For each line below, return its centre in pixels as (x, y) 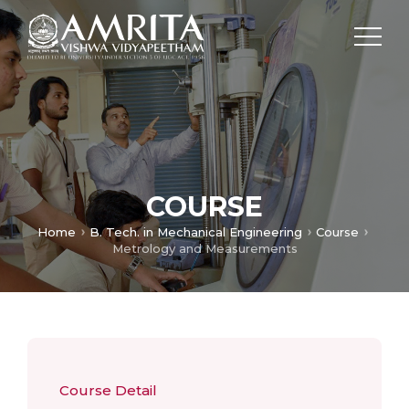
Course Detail (108, 390)
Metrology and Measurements (204, 248)
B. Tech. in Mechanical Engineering (195, 232)
